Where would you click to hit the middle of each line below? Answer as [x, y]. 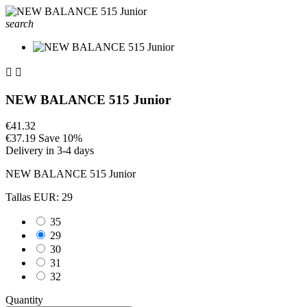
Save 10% [60, 138]
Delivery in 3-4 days [50, 151]
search [20, 24]
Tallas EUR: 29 [39, 197]
